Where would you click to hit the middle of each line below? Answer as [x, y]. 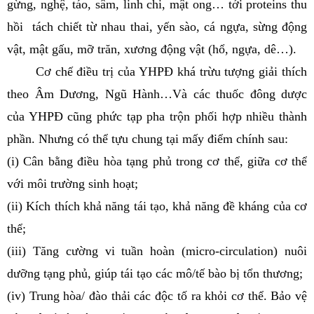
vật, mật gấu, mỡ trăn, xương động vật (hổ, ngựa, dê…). [152, 49]
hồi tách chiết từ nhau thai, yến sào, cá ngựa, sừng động [157, 27]
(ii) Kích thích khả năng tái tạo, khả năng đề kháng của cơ [157, 206]
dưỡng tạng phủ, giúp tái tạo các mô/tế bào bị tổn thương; [155, 273]
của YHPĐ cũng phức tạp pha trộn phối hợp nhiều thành [157, 116]
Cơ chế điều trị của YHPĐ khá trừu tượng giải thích [157, 71]
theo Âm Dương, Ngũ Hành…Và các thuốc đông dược [157, 94]
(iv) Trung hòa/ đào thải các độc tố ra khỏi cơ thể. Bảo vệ [157, 296]
